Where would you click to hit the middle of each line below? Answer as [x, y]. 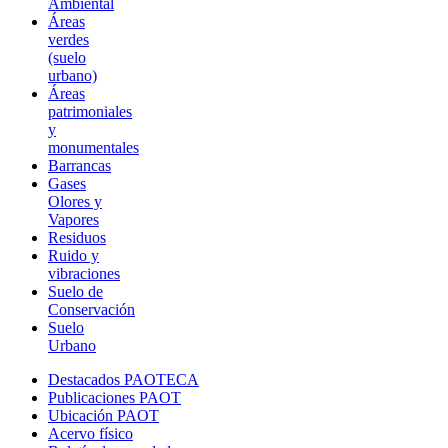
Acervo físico [90, 433]
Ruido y [73, 255]
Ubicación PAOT [103, 415]
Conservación [91, 309]
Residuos [77, 237]
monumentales [93, 147]
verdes [68, 39]
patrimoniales [90, 111]
